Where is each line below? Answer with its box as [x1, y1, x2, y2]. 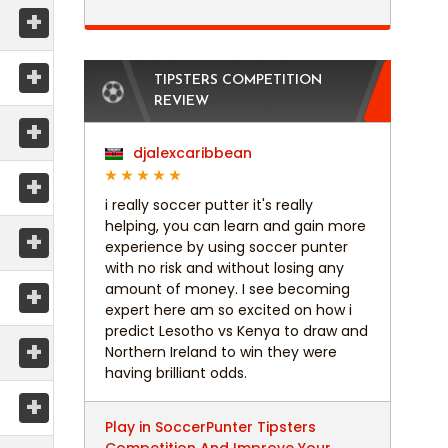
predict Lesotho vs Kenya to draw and [104, 321, 368, 342]
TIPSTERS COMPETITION [153, 73, 322, 89]
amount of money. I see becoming [104, 279, 350, 300]
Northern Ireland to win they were [104, 342, 337, 363]
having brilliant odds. [104, 363, 247, 384]
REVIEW [153, 94, 209, 110]
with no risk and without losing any [104, 258, 344, 279]
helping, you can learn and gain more [104, 216, 366, 237]
